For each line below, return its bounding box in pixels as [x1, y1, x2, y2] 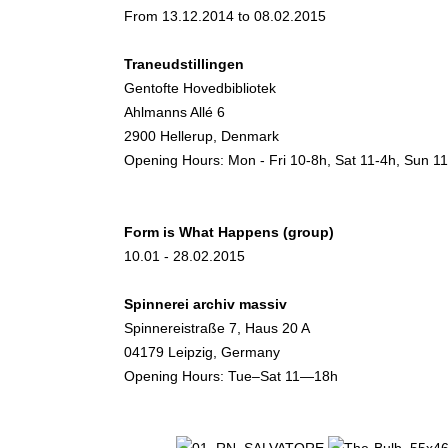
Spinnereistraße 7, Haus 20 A [124, 320, 310, 337]
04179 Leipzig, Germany [124, 344, 280, 361]
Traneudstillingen [124, 56, 244, 73]
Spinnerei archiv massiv [124, 296, 287, 313]
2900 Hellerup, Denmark [124, 128, 279, 145]
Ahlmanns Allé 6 [124, 104, 225, 121]
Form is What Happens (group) [124, 224, 334, 241]
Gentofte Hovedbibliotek [124, 80, 276, 97]
